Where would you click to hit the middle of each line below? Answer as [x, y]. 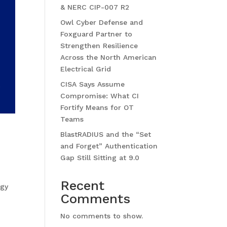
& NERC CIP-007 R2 [98, 7]
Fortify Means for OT [97, 107]
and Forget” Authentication [109, 146]
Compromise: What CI [100, 96]
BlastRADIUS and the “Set [106, 134]
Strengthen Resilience [99, 46]
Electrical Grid [86, 69]
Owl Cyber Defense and [102, 22]
